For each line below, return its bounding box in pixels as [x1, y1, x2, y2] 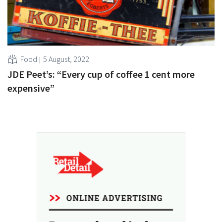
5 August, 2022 [43, 54, 89, 64]
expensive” [7, 81, 55, 94]
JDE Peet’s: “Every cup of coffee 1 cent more [7, 67, 195, 80]
